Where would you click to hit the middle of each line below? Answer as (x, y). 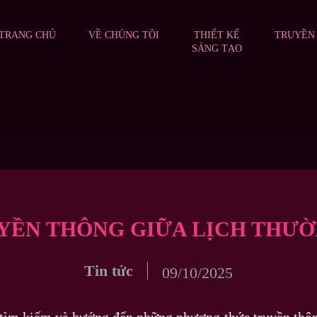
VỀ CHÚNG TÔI (124, 35)
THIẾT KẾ (217, 35)
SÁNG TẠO (217, 48)
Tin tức (109, 271)
